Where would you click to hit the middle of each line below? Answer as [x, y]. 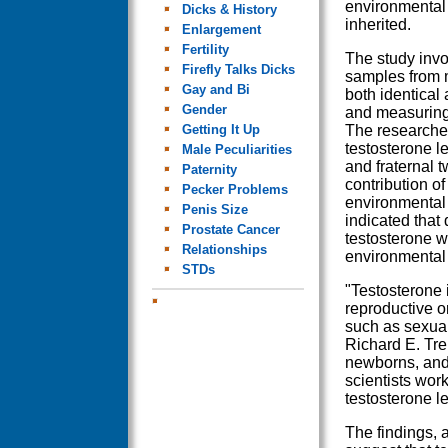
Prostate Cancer [230, 229]
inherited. [377, 24]
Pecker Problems [234, 189]
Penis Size [214, 209]
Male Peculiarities [236, 149]
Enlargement [221, 29]
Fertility [205, 49]
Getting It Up [220, 129]
